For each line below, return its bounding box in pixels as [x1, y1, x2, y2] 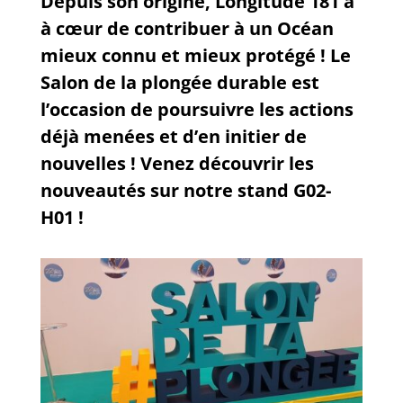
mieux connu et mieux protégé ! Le [40, 43, 351, 67]
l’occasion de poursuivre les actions [40, 97, 354, 121]
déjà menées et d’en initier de [40, 124, 307, 148]
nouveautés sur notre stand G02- [40, 178, 331, 202]
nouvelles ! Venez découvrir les [40, 151, 314, 175]
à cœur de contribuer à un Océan [40, 16, 334, 40]
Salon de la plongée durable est [40, 70, 319, 94]
